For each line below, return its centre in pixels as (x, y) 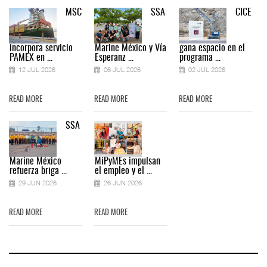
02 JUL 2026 (207, 69)
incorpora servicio (41, 48)
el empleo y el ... (123, 171)
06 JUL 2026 (122, 69)
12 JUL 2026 (37, 69)
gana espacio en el (212, 48)
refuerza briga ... (38, 171)
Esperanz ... (114, 58)
